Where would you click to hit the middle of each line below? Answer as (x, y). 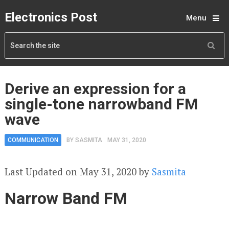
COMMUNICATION (33, 140)
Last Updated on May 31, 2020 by (78, 171)
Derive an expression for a (95, 89)
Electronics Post (51, 17)
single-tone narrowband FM (101, 104)
